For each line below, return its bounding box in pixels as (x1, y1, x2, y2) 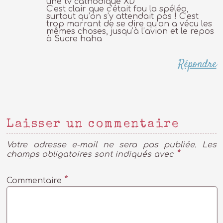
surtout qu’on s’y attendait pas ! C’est (46, 11, 199, 21)
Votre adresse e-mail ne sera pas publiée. (6, 140, 197, 149)
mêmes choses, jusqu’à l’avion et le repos (46, 26, 215, 36)
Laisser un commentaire (6, 118, 180, 130)
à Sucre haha (46, 34, 103, 43)
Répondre (178, 56, 217, 72)
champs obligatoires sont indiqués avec (6, 149, 176, 159)
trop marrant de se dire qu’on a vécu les (46, 19, 213, 28)
